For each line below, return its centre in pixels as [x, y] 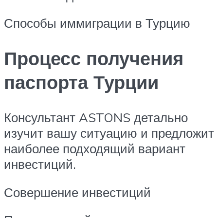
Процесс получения [94, 58]
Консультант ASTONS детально [96, 118]
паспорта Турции [81, 82]
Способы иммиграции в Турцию [97, 23]
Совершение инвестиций [77, 192]
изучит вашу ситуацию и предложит [109, 133]
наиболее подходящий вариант [95, 149]
